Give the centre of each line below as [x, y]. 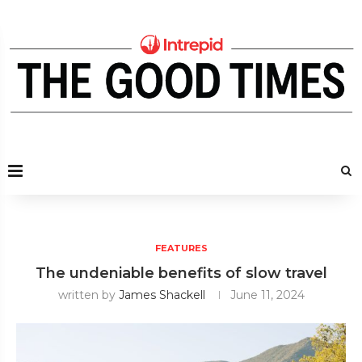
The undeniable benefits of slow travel [181, 273]
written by [88, 295]
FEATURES [181, 248]
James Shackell [162, 295]
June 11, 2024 [267, 295]
